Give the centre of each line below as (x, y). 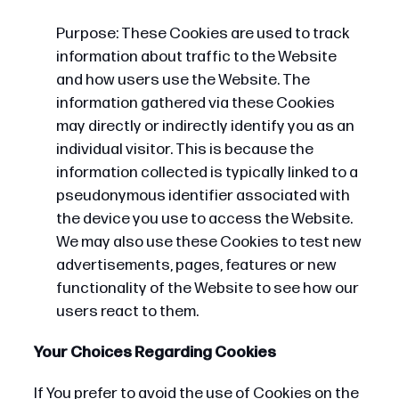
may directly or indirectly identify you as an (205, 126)
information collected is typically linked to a (207, 172)
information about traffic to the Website (196, 56)
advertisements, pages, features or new (196, 265)
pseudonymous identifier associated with (203, 195)
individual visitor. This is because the (184, 149)
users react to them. (127, 311)
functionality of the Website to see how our (207, 288)
